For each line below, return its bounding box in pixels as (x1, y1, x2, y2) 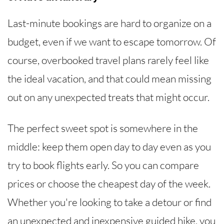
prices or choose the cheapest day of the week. (7, 176, 210, 190)
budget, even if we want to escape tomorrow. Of (7, 34, 216, 48)
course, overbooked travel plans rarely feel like (7, 53, 209, 66)
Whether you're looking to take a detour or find (7, 195, 211, 208)
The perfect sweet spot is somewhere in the (7, 121, 198, 134)
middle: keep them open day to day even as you (7, 139, 211, 153)
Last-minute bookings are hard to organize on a (7, 16, 211, 29)
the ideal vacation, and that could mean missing (7, 71, 211, 85)
